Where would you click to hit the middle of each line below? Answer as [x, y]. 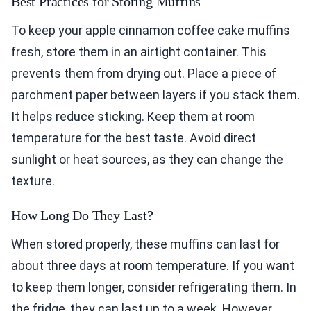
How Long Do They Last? [82, 216]
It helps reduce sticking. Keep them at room [133, 117]
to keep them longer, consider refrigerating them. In [154, 287]
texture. [33, 181]
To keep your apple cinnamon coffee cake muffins [151, 31]
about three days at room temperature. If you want [153, 266]
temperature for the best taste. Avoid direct [134, 138]
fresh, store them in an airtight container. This [139, 52]
